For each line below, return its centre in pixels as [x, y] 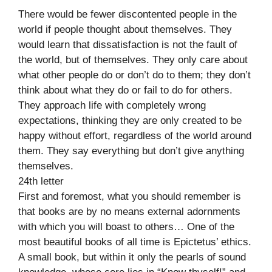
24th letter [41, 181]
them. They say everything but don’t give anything [131, 151]
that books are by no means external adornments [129, 211]
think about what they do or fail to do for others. [125, 90]
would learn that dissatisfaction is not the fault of [128, 44]
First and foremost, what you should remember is [130, 196]
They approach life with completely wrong [112, 105]
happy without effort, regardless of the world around [135, 135]
